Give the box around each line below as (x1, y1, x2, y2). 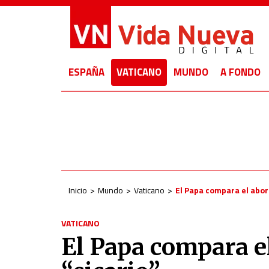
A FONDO (220, 64, 261, 80)
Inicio (68, 184, 87, 196)
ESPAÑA (68, 64, 104, 80)
